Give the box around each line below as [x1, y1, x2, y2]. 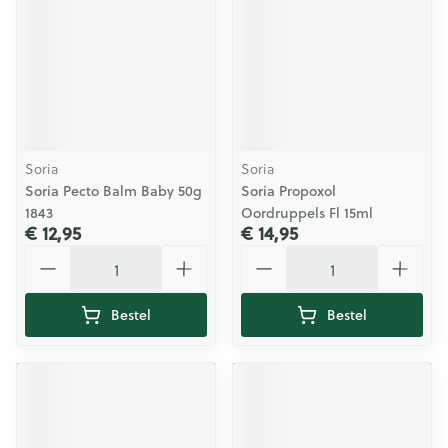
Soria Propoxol [241, 181, 336, 201]
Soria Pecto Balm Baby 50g [25, 181, 202, 201]
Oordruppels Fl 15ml [241, 203, 373, 223]
